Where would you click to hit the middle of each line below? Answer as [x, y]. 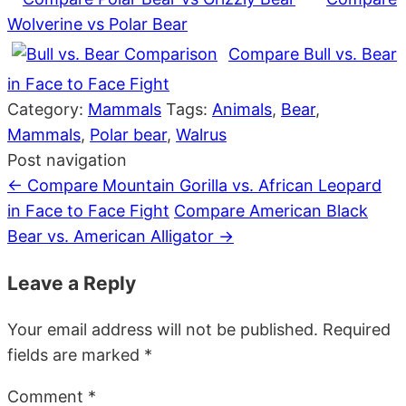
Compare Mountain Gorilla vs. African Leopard [202, 185]
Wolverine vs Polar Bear [97, 24]
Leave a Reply [72, 283]
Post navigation [67, 159]
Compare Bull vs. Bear [313, 53]
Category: [48, 109]
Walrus [201, 134]
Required [357, 329]
